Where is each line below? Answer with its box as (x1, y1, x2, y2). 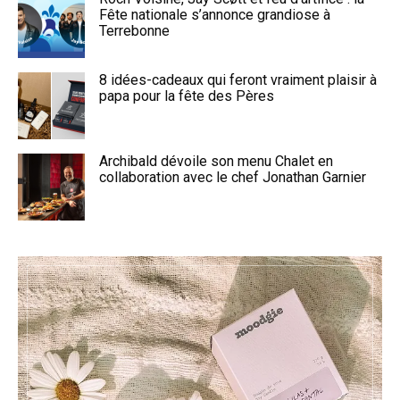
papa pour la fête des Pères (99, 87, 274, 104)
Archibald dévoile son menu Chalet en (99, 152, 333, 170)
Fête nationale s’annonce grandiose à (99, 5, 330, 23)
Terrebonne (99, 21, 170, 39)
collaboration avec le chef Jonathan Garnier (99, 168, 366, 186)
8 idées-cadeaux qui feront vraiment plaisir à (99, 71, 377, 88)
